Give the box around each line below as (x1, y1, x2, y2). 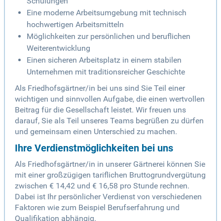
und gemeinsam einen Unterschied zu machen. (15, 127, 177, 137)
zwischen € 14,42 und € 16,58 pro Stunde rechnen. (15, 181, 189, 191)
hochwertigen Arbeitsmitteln (27, 20, 124, 30)
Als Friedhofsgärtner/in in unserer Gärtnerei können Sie (15, 159, 205, 169)
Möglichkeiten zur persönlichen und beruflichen (27, 32, 190, 41)
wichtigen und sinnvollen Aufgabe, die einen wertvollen (15, 94, 205, 104)
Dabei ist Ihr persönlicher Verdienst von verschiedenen (15, 192, 202, 202)
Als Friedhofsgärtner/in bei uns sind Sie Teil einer (15, 83, 185, 93)
